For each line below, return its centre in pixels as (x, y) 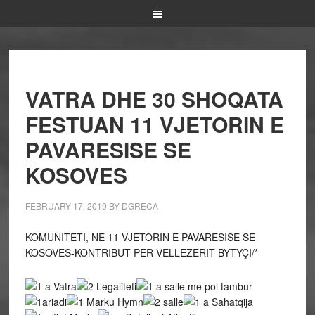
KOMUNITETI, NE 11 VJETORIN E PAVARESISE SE (140, 237)
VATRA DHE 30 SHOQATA (154, 99)
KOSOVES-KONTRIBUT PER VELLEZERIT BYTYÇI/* (141, 252)
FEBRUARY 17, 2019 (66, 206)
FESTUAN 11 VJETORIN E (154, 124)
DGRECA (140, 206)
